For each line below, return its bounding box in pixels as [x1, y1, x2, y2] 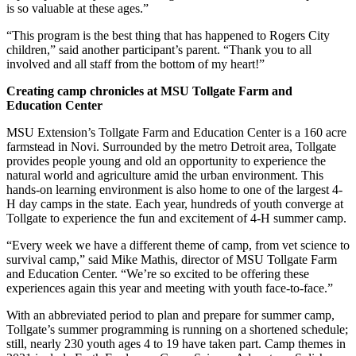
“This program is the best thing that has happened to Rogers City [6, 28, 330, 42]
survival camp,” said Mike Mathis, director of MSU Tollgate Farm [6, 252, 337, 266]
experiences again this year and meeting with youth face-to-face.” [6, 281, 333, 295]
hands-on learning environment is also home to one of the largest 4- [6, 182, 342, 196]
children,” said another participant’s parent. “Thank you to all [6, 42, 311, 56]
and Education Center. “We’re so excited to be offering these [6, 266, 309, 281]
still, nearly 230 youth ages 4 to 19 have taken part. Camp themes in [6, 336, 346, 350]
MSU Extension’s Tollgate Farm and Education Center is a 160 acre [6, 125, 346, 139]
